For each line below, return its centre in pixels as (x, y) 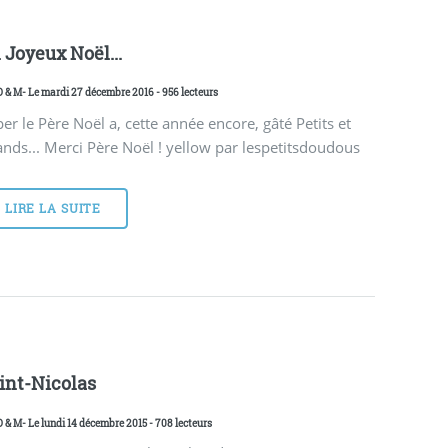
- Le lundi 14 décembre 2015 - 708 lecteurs (117, 422)
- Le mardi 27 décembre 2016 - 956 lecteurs (120, 92)
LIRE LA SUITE (53, 208)
